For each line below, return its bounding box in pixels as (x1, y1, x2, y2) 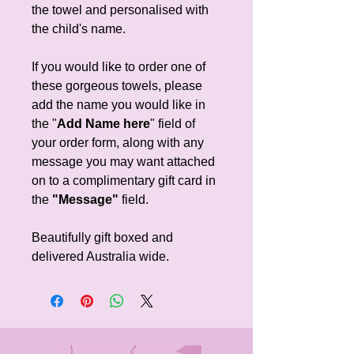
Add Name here (57, 116, 150, 130)
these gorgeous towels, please (32, 78, 202, 92)
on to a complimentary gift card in (32, 173, 216, 187)
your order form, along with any (32, 135, 204, 149)
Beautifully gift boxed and (32, 230, 173, 244)
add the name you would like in (32, 97, 205, 111)
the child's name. (32, 21, 126, 36)
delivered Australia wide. (32, 249, 169, 263)
